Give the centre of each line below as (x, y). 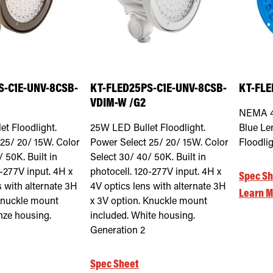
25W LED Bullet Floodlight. (147, 128)
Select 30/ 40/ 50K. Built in (148, 158)
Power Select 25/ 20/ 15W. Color (159, 143)
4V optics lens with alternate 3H (158, 187)
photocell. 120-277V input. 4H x (155, 172)
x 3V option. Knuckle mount (148, 201)
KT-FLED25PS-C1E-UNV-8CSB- (158, 89)
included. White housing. (142, 216)
